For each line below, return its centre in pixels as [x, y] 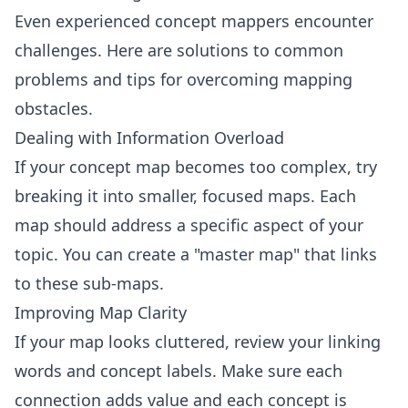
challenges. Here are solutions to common [179, 50]
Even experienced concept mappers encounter [194, 21]
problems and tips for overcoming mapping [184, 79]
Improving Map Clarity [101, 312]
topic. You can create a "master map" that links [196, 254]
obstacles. [54, 108]
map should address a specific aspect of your [189, 225]
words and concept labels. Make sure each [178, 371]
